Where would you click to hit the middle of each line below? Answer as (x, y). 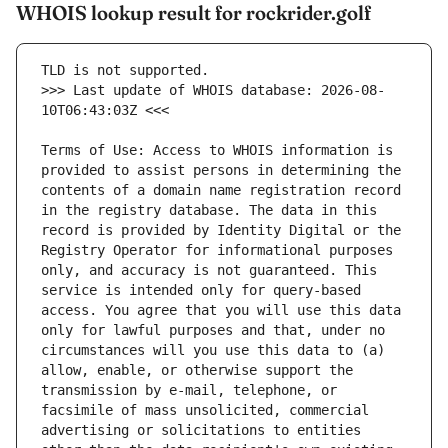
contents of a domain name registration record (221, 190)
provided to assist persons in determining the (221, 170)
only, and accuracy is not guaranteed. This (209, 270)
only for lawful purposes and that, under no (213, 330)
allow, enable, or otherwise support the (197, 370)
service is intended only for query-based (201, 290)
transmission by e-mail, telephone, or (189, 390)
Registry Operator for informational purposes (217, 250)
